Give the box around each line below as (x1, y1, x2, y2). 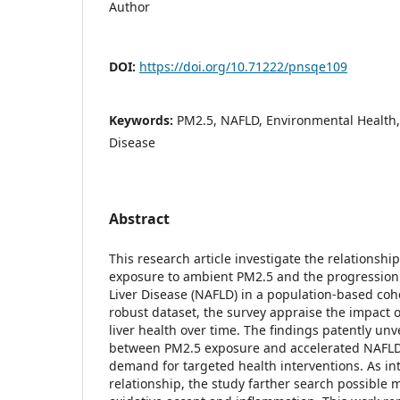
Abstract (109, 208, 170, 229)
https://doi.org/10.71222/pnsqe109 (139, 57, 347, 75)
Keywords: (109, 111, 177, 129)
